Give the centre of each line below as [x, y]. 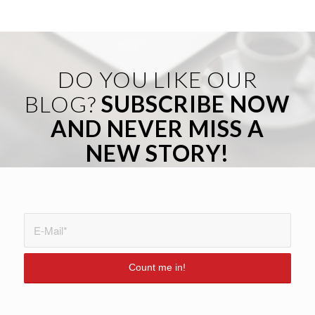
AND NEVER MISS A [157, 128]
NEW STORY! [157, 153]
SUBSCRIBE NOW [196, 103]
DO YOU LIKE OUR [157, 79]
